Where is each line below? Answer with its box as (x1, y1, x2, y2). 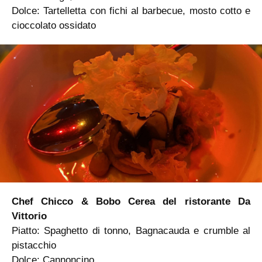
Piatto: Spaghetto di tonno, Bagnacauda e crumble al (12, 225, 250, 236)
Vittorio (12, 210, 47, 222)
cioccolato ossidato (12, 19, 96, 31)
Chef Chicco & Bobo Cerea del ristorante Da (12, 195, 250, 207)
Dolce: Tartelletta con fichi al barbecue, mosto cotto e (12, 5, 250, 16)
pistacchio (12, 239, 56, 251)
